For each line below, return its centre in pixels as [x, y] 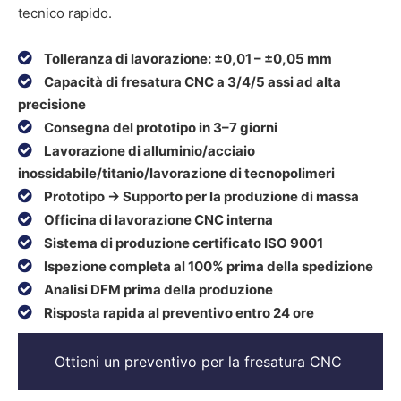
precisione [52, 104]
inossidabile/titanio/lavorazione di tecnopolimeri [176, 173]
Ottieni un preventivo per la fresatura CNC [200, 362]
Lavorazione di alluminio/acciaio [149, 151]
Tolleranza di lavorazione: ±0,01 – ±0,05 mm [188, 59]
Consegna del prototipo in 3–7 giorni [161, 128]
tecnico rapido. [65, 13]
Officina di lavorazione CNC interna [158, 220]
